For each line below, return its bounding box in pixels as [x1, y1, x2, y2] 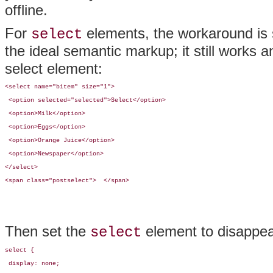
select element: [5, 60, 102, 77]
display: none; [5, 260, 60, 268]
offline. [5, 2, 48, 19]
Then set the [5, 223, 90, 240]
